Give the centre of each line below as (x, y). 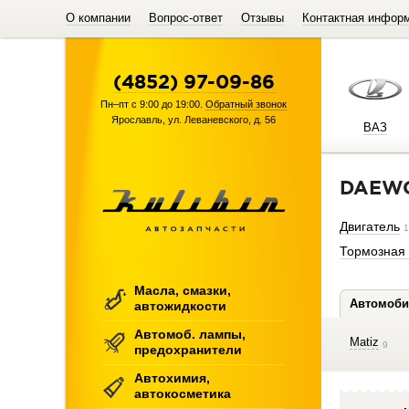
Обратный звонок (246, 104)
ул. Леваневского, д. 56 (222, 120)
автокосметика (183, 393)
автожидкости (180, 306)
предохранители (188, 350)
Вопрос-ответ (186, 18)
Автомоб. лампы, (190, 334)
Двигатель (370, 226)
